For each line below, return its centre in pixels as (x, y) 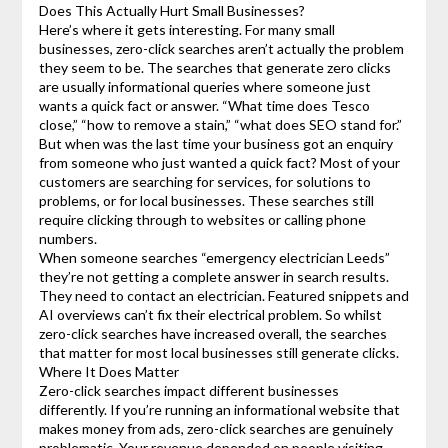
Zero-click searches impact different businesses (188, 391)
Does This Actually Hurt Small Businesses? (171, 11)
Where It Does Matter (108, 372)
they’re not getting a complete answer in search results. (213, 277)
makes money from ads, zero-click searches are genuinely (215, 429)
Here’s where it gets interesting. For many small (186, 30)
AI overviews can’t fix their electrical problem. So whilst (210, 315)
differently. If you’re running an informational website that (219, 410)
